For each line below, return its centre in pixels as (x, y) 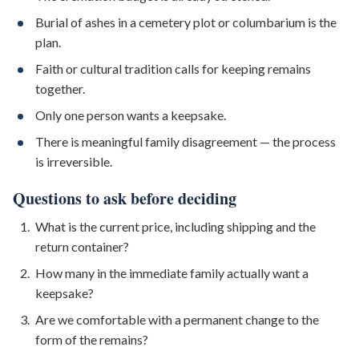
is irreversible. (74, 161)
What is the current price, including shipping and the (175, 226)
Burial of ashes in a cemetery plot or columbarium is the (186, 22)
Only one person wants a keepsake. (131, 115)
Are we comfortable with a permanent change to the (177, 319)
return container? (82, 246)
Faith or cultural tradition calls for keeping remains (173, 69)
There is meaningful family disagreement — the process (186, 141)
